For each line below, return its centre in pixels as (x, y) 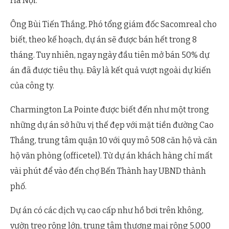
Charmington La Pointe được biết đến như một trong (110, 110)
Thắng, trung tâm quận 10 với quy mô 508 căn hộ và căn (114, 141)
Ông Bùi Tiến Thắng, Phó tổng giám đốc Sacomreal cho (113, 25)
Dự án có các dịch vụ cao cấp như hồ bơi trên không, (107, 211)
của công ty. (32, 86)
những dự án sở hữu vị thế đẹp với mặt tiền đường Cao (112, 125)
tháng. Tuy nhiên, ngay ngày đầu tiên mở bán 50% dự (110, 55)
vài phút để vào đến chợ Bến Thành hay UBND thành (108, 171)
